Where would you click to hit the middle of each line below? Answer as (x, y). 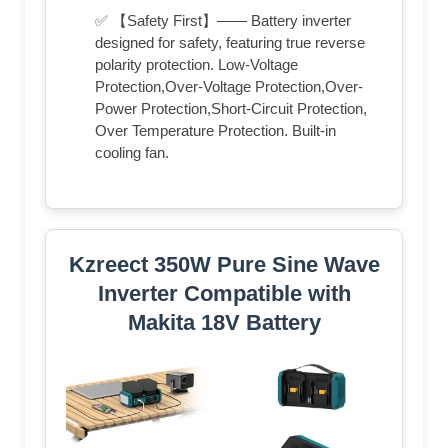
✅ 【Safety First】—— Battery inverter (223, 20)
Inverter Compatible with (224, 293)
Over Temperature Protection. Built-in (215, 130)
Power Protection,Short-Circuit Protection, (231, 108)
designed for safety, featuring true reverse (230, 42)
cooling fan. (132, 152)
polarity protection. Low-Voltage (196, 64)
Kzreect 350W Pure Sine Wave (224, 264)
